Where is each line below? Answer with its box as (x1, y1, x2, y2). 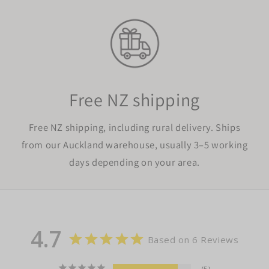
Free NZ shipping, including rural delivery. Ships (28, 120, 241, 134)
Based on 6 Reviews (147, 233, 239, 246)
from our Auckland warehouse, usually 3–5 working (21, 138, 248, 151)
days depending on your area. (69, 155, 200, 169)
